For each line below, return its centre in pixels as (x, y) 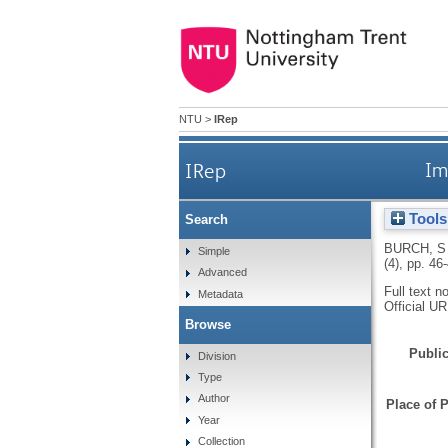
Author (214, 398)
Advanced (223, 272)
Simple (214, 250)
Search (206, 220)
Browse (207, 324)
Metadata (221, 293)
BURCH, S (414, 248)
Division (217, 355)
